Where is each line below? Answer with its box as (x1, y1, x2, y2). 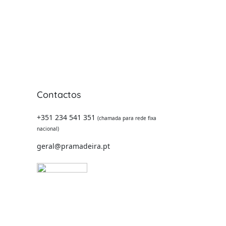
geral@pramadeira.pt (37, 141, 110, 151)
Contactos (37, 89, 81, 100)
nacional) (37, 125, 59, 132)
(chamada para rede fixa (97, 115, 156, 122)
